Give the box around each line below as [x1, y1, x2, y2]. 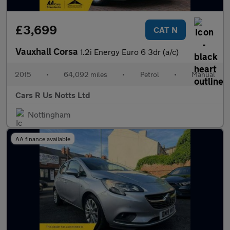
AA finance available [15, 135, 70, 142]
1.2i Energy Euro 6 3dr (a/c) [80, 47, 179, 56]
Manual [191, 70, 215, 79]
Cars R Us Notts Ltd [15, 90, 90, 100]
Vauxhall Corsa [15, 46, 80, 57]
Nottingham [28, 109, 70, 119]
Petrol [140, 70, 159, 79]
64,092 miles [64, 70, 108, 79]
